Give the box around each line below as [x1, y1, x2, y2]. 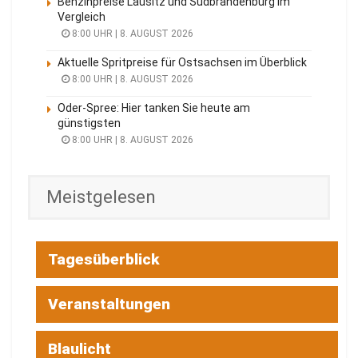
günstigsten [58, 116, 121, 129]
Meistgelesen [46, 185, 156, 208]
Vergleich [58, 10, 105, 23]
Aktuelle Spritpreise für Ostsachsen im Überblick [58, 55, 307, 69]
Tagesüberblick [48, 249, 160, 268]
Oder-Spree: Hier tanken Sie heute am [58, 101, 250, 114]
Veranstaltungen [48, 294, 170, 313]
